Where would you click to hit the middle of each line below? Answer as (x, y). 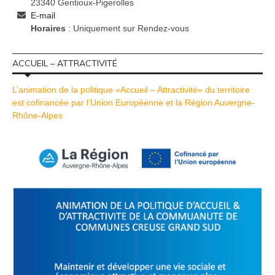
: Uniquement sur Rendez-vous (127, 29)
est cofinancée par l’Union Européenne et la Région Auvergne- (134, 103)
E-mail (43, 16)
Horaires (48, 29)
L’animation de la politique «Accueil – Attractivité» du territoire (131, 90)
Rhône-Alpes (37, 116)
